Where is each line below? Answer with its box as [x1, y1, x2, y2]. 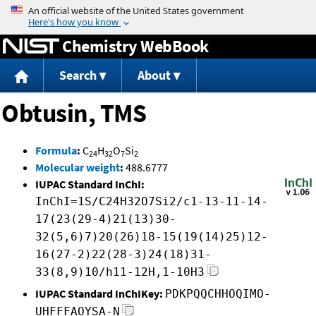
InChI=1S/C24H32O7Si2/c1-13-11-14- [35, 195, 268, 209]
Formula [35, 143, 77, 158]
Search [59, 67, 97, 84]
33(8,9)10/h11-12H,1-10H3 [35, 265, 205, 279]
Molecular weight [35, 160, 120, 175]
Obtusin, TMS [1, 97, 146, 130]
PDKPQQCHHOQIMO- [165, 287, 271, 301]
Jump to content [119, 3, 197, 17]
